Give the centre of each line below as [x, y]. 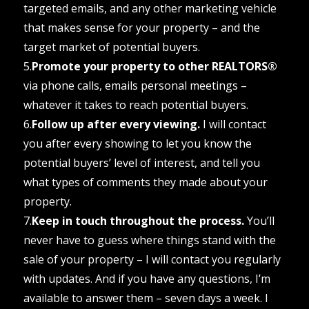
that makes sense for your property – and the [141, 27]
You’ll [259, 220]
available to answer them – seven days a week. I [146, 298]
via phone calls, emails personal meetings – [135, 85]
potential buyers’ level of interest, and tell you [141, 162]
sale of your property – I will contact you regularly [152, 259]
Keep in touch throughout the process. [138, 220]
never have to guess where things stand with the [149, 240]
